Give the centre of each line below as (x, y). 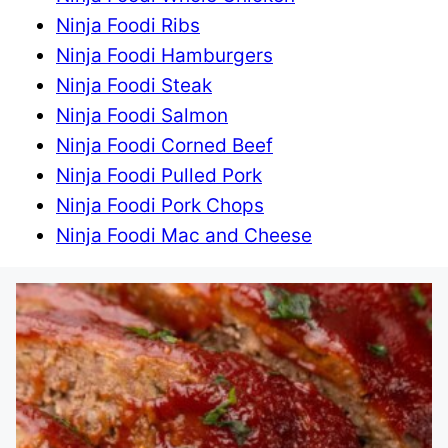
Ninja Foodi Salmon (142, 115)
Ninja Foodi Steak (134, 85)
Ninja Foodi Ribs (128, 25)
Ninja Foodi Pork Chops (160, 205)
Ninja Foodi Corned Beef (164, 145)
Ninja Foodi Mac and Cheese (184, 235)
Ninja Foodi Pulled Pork (159, 175)
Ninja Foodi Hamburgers (164, 55)
